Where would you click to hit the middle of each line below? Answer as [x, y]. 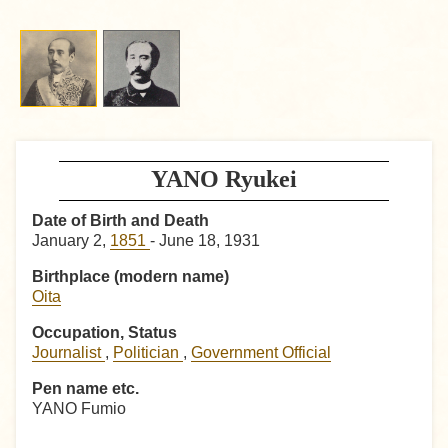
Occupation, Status [104, 333]
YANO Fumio [79, 409]
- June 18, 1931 [205, 241]
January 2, [71, 241]
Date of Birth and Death [120, 221]
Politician [148, 353]
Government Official [261, 353]
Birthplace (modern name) [130, 277]
